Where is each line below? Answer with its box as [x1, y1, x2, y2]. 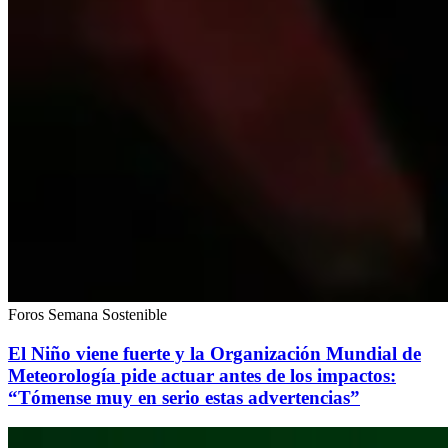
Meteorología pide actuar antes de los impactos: [8, 364, 396, 386]
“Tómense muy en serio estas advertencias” [8, 386, 360, 408]
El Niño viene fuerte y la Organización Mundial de [8, 342, 421, 364]
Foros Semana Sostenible [8, 306, 167, 324]
